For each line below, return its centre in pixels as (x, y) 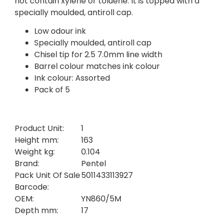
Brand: (27, 163)
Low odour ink (60, 31)
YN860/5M (101, 198)
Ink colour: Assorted (72, 78)
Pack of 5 (52, 90)
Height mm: (37, 140)
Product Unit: (39, 128)
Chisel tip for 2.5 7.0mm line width (98, 55)
